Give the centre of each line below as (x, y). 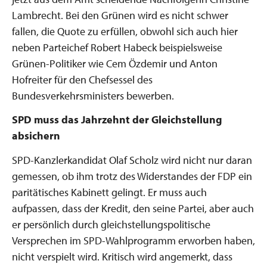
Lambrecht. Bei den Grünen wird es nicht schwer (120, 15)
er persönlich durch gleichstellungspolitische (111, 224)
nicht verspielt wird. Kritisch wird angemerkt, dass (122, 256)
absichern (36, 136)
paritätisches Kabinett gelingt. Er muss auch (109, 192)
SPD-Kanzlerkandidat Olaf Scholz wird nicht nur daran (132, 160)
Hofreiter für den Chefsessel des (82, 79)
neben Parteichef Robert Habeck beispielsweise (117, 47)
